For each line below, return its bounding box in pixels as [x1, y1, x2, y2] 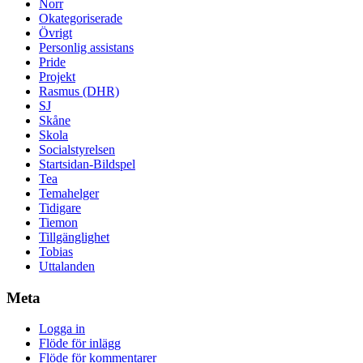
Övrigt [39, 25, 72, 40]
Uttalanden [39, 258, 95, 273]
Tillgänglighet [39, 229, 109, 244]
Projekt [39, 69, 75, 83]
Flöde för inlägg [39, 336, 121, 351]
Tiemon [39, 215, 78, 229]
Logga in [39, 322, 85, 336]
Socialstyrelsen [39, 142, 115, 156]
